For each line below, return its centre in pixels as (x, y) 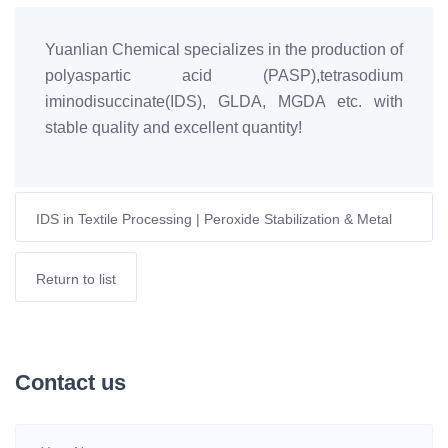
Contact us (70, 382)
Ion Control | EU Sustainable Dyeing (149, 247)
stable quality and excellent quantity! (173, 127)
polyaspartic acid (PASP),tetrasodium (224, 75)
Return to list (76, 279)
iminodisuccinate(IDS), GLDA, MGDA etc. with (224, 101)
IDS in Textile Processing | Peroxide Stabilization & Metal (214, 219)
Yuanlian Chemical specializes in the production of (224, 49)
